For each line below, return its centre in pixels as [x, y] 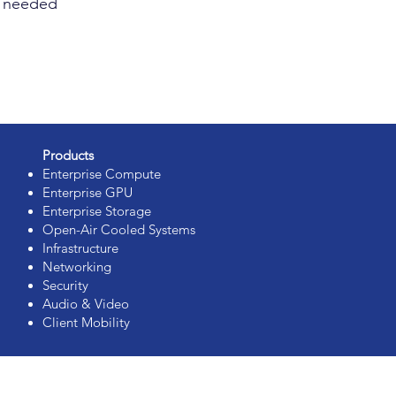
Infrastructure [80, 248]
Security [65, 285]
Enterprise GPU [88, 192]
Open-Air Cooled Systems [119, 229]
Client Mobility [86, 322]
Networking [77, 267]
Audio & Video [86, 304]
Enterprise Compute [102, 174]
